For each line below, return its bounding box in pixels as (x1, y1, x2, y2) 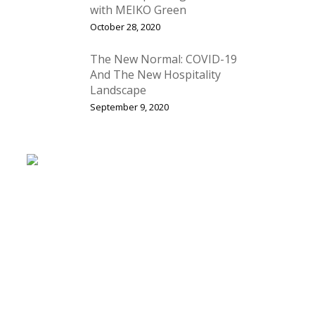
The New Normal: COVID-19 (89, 51, 237, 67)
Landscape (89, 82, 146, 98)
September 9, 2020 (89, 101, 169, 113)
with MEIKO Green (89, 1, 186, 18)
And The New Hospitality (89, 67, 221, 82)
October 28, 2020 (89, 20, 160, 33)
